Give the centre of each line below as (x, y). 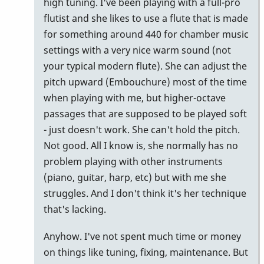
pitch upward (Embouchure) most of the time (145, 82)
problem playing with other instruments (133, 161)
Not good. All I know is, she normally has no (141, 145)
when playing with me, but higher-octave (135, 98)
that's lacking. (75, 209)
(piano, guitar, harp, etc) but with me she (135, 177)
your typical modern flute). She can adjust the (145, 66)
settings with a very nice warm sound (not (137, 50)
